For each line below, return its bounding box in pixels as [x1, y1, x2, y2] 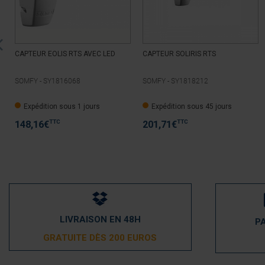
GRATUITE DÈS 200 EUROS [43, 232, 157, 244]
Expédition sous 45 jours [151, 102, 232, 111]
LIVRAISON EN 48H [59, 214, 141, 225]
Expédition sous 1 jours [24, 102, 100, 111]
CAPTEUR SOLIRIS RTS [143, 50, 216, 59]
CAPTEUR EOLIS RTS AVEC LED [15, 50, 115, 59]
